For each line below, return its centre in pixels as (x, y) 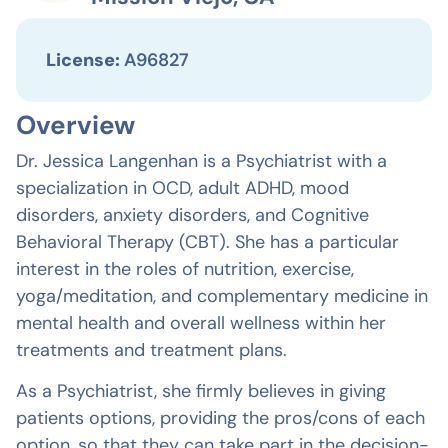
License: (85, 60)
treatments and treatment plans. (151, 350)
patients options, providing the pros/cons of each (220, 418)
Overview (75, 125)
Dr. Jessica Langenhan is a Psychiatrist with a (201, 161)
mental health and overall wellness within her (201, 323)
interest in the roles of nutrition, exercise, (185, 269)
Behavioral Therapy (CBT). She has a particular (207, 242)
